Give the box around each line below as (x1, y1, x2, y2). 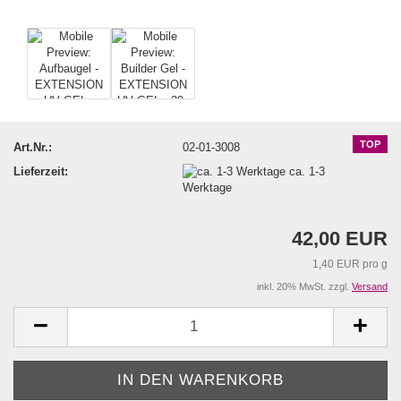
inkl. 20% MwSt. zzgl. (257, 280, 352, 292)
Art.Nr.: (13, 140, 52, 154)
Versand (352, 280, 388, 292)
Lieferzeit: (13, 164, 68, 178)
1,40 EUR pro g (312, 257, 388, 270)
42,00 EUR (292, 226, 388, 250)
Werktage (183, 181, 236, 195)
